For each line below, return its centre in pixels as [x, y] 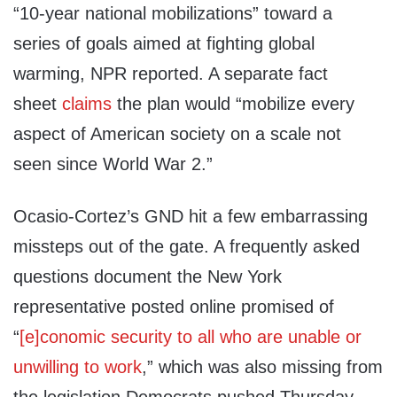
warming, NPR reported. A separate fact [171, 74]
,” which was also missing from [262, 367]
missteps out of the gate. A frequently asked [187, 247]
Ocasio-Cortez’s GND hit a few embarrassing [191, 217]
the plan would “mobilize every [233, 104]
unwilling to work [78, 367]
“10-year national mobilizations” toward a [173, 14]
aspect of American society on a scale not [177, 134]
